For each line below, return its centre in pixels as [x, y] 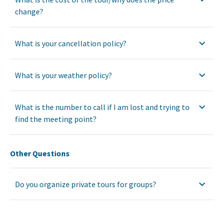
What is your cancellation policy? [71, 43]
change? [29, 11]
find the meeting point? [56, 119]
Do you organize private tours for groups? [86, 184]
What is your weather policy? [63, 75]
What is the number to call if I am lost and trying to [102, 107]
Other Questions [40, 153]
